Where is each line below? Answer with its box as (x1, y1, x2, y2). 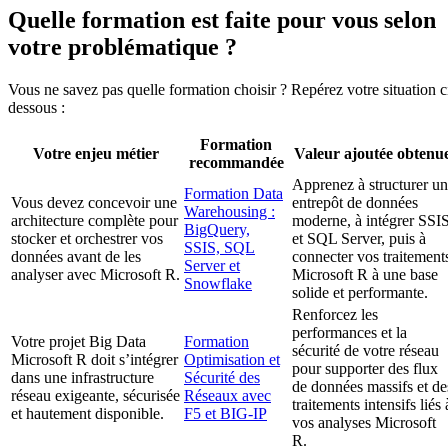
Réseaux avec (184, 387, 271, 405)
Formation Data (184, 185, 283, 203)
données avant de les (11, 248, 141, 266)
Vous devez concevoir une (11, 194, 177, 212)
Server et (184, 257, 240, 275)
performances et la (292, 324, 407, 342)
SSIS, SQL (184, 239, 255, 257)
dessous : (8, 99, 65, 117)
